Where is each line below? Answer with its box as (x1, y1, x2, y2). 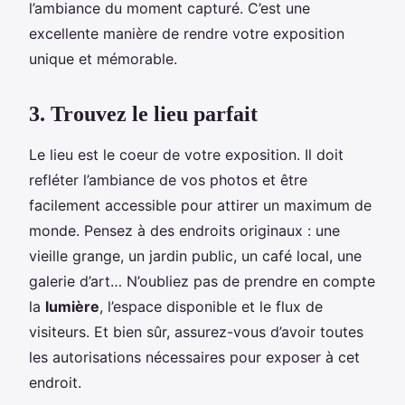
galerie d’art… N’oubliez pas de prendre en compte (29, 271, 375, 290)
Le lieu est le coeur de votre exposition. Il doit (29, 145, 344, 164)
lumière (45, 297, 99, 316)
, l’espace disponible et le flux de (99, 297, 323, 316)
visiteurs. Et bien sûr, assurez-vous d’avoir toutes (29, 322, 363, 341)
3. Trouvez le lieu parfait (29, 101, 258, 126)
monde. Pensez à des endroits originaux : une (29, 221, 340, 240)
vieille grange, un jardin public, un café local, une (29, 246, 362, 265)
